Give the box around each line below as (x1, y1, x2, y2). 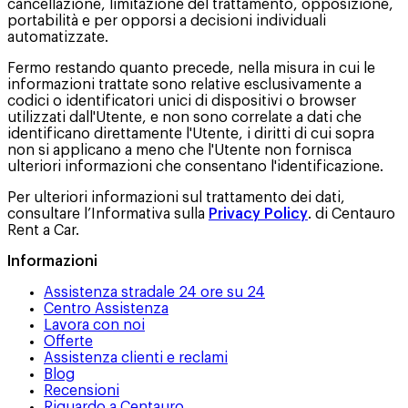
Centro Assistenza (44, 301, 168, 316)
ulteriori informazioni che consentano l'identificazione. (7, 158, 383, 174)
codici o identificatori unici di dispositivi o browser (7, 93, 356, 108)
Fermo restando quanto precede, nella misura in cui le (7, 60, 375, 76)
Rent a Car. (7, 222, 79, 238)
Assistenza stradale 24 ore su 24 (44, 284, 265, 300)
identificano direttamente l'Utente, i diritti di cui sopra (7, 126, 374, 141)
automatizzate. (7, 29, 108, 45)
